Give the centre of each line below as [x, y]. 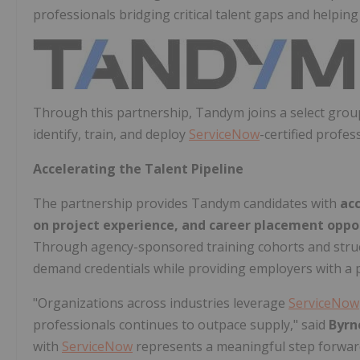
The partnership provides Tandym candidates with [186, 203]
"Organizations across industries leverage [161, 303]
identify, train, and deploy [111, 134]
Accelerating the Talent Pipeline [138, 168]
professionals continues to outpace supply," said [181, 324]
